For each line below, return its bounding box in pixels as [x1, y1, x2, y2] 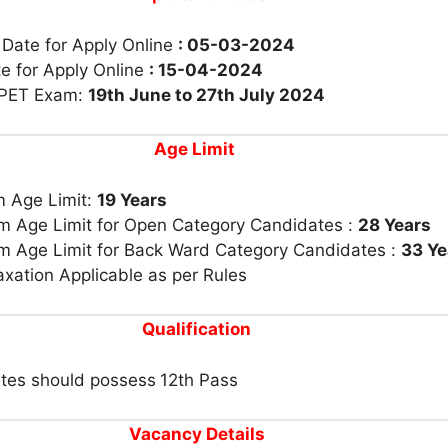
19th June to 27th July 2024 [88, 84, 325, 105]
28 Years [358, 214, 431, 235]
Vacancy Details [128, 424, 265, 444]
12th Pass [160, 369, 238, 390]
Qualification [142, 319, 251, 339]
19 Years [97, 189, 167, 210]
